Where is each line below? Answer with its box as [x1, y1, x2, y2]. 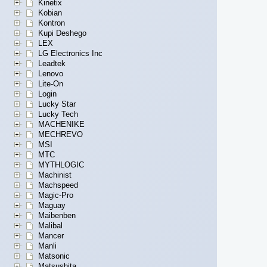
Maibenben [38, 211, 76, 221]
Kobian [38, 8, 62, 18]
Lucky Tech [38, 110, 78, 119]
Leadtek [38, 59, 66, 69]
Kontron [38, 18, 65, 28]
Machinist [38, 170, 72, 180]
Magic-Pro [38, 191, 73, 200]
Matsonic [38, 252, 70, 261]
